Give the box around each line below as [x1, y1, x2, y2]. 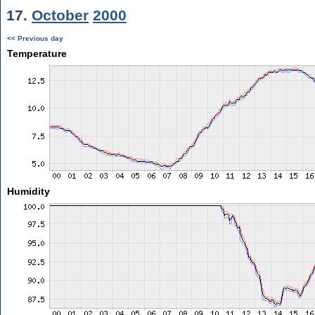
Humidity [6, 186, 50, 197]
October [32, 7, 89, 23]
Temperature [6, 48, 67, 59]
